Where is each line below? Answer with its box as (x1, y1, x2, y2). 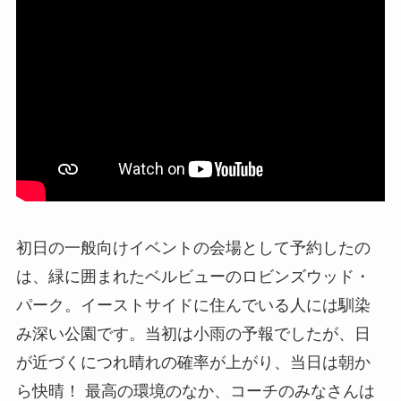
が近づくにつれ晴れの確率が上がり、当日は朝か (15, 353, 371, 371)
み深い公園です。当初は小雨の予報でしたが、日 (15, 324, 371, 343)
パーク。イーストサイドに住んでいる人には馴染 (15, 295, 371, 314)
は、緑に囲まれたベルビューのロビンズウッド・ (15, 267, 371, 286)
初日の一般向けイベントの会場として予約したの (15, 238, 371, 257)
